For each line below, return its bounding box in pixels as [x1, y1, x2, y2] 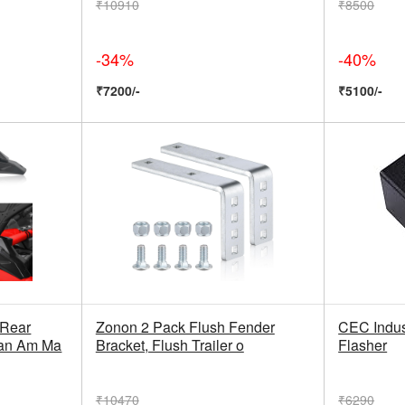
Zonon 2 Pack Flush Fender [95, 316, 275, 338]
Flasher [338, 334, 388, 356]
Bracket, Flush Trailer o [95, 334, 244, 356]
